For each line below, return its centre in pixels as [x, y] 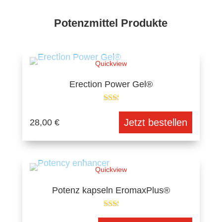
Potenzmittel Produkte [111, 23]
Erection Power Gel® [111, 84]
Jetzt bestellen [155, 122]
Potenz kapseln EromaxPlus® [111, 190]
